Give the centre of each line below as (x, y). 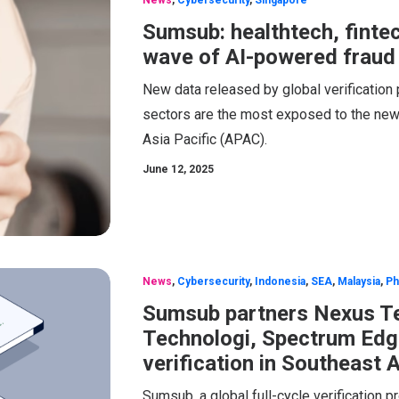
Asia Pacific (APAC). (205, 139)
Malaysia (359, 281)
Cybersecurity (213, 281)
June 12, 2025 (178, 169)
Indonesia (280, 281)
